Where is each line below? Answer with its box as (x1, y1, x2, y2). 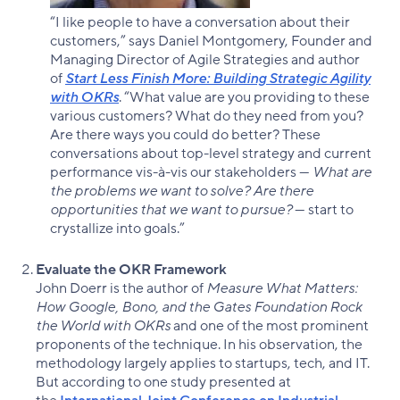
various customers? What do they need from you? (50, 106, 363, 127)
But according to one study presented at (36, 372, 291, 393)
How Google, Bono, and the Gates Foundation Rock (36, 297, 362, 318)
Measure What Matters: (206, 279, 357, 299)
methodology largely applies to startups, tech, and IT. (36, 354, 370, 374)
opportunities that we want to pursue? (50, 200, 292, 221)
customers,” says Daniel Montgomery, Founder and (50, 31, 372, 52)
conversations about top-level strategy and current (50, 144, 371, 164)
